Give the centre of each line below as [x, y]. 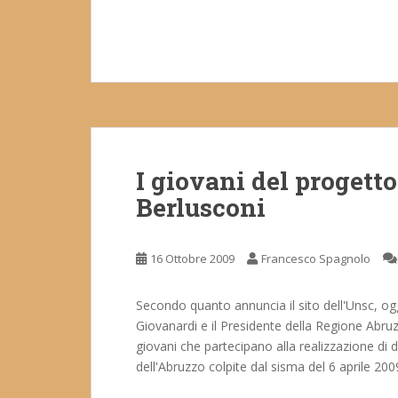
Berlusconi [201, 207]
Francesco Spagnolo [316, 259]
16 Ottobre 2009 [192, 259]
